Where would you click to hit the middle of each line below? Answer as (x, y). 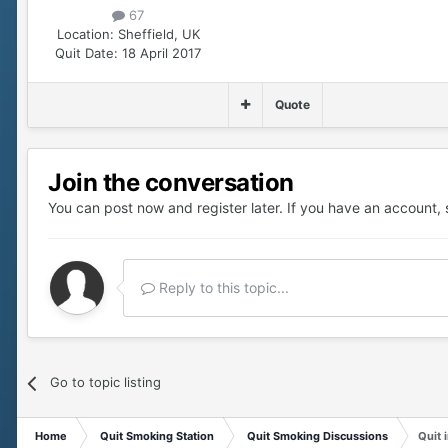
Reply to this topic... (222, 288)
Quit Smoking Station (157, 436)
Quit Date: (86, 53)
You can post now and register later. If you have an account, (246, 208)
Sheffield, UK (158, 34)
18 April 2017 (161, 53)
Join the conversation (171, 183)
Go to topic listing (106, 382)
